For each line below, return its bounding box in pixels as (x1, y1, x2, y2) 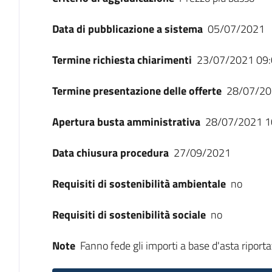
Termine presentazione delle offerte (52, 83, 222, 99)
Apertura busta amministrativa (52, 114, 200, 130)
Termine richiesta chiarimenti (52, 52, 192, 68)
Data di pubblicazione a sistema (52, 21, 203, 37)
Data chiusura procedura (52, 144, 169, 161)
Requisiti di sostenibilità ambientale (52, 175, 226, 192)
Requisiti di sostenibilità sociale (52, 206, 206, 223)
